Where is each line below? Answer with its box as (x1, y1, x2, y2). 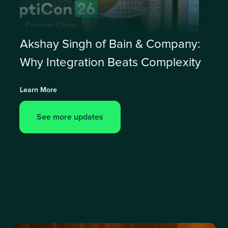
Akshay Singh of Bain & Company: (20, 38, 201, 51)
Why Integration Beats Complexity (20, 56, 202, 69)
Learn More (20, 87, 58, 94)
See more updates (36, 113, 103, 122)
